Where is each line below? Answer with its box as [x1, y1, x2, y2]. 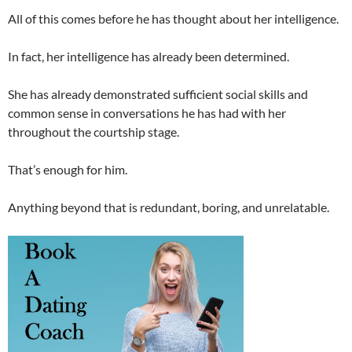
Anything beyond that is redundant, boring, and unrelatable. [8, 200, 329, 215]
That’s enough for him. [8, 162, 127, 178]
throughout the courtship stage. [8, 124, 179, 140]
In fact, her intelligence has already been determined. [8, 49, 289, 64]
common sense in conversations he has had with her [8, 105, 286, 121]
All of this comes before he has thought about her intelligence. [8, 11, 339, 27]
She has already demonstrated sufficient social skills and [8, 86, 308, 102]
